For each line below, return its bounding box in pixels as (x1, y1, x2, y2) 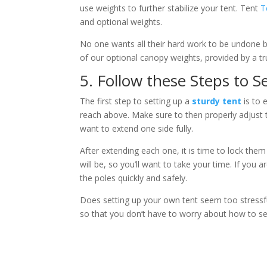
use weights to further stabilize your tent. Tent (80, 2, 261, 14)
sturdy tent (192, 95, 242, 107)
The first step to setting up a (80, 95, 193, 107)
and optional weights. (80, 15, 163, 27)
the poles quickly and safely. (80, 172, 188, 184)
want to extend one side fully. (80, 122, 194, 134)
